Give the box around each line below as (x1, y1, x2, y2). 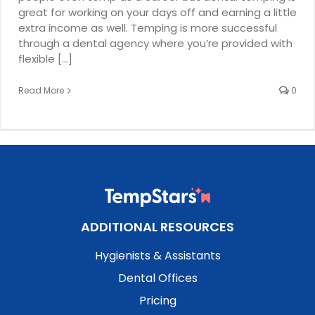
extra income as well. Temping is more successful (18, 20, 277, 35)
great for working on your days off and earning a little (18, 4, 297, 20)
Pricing (139, 292, 176, 309)
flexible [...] (18, 51, 72, 66)
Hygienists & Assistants (94, 247, 221, 264)
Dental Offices (117, 269, 198, 286)
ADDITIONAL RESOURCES (81, 217, 234, 236)
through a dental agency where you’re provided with (18, 35, 292, 51)
